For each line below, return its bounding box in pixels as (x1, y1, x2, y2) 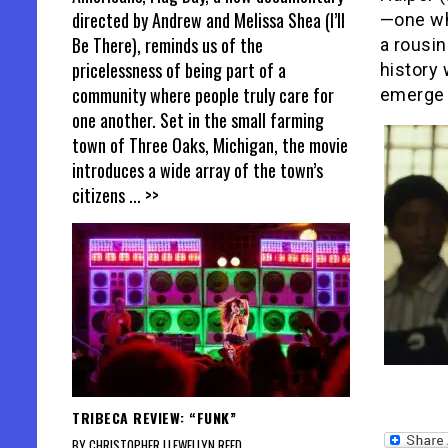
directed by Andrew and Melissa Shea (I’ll (72, 7, 345, 34)
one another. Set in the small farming (72, 107, 324, 134)
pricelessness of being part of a (72, 57, 286, 84)
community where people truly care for (72, 82, 334, 109)
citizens (72, 182, 129, 209)
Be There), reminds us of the (72, 32, 263, 59)
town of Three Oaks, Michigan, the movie (72, 132, 348, 159)
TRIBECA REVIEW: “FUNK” (72, 407, 236, 429)
